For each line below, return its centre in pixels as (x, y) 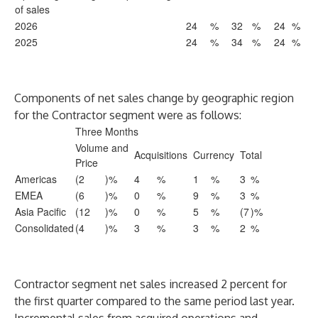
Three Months (107, 131)
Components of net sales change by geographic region (154, 98)
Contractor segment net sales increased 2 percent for (150, 284)
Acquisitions (161, 155)
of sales (32, 9)
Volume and (102, 148)
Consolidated (44, 228)
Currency (214, 155)
